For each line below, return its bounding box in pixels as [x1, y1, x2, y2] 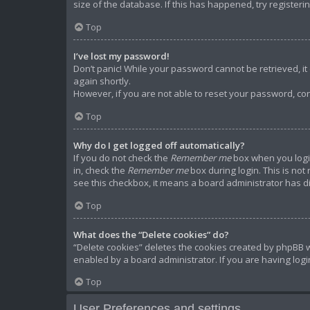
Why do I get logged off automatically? [73, 139, 245, 152]
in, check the [73, 164, 127, 177]
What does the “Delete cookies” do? [73, 228, 229, 241]
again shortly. [73, 75, 131, 88]
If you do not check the [73, 152, 170, 165]
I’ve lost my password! [73, 50, 170, 63]
